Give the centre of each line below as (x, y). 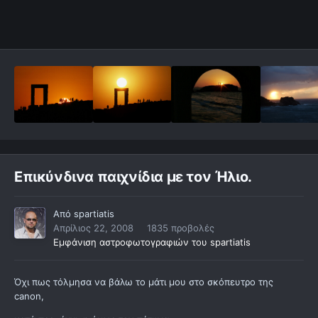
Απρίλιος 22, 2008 (93, 228)
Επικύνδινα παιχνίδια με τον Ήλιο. (133, 177)
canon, (29, 296)
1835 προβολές (181, 228)
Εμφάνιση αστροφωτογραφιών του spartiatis (152, 242)
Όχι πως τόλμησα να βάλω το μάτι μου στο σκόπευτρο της (144, 282)
